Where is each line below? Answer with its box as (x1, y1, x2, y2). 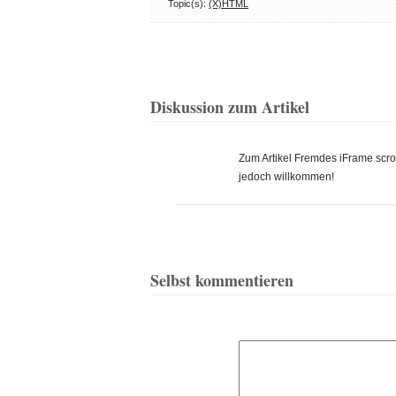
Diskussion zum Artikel (150, 95, 309, 118)
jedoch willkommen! (239, 171, 334, 183)
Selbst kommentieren (150, 269, 293, 292)
